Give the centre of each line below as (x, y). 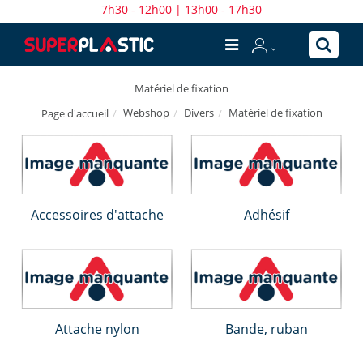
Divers (199, 112)
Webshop (146, 112)
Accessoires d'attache (97, 215)
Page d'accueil (75, 113)
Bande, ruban (267, 329)
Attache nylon (97, 329)
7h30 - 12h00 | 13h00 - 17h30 (181, 10)
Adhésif (267, 215)
